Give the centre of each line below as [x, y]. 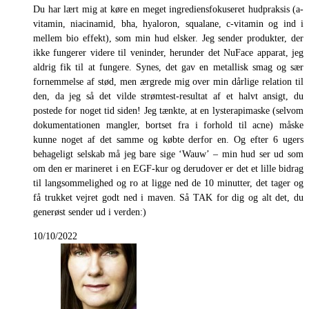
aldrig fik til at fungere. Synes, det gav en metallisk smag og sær [168, 67]
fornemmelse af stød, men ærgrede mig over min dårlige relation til [168, 81]
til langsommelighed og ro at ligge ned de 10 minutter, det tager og [168, 183]
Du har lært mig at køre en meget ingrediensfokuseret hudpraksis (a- [168, 9]
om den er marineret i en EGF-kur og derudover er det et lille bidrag [168, 168]
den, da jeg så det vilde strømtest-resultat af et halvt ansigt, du [168, 96]
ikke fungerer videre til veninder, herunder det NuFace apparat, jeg [168, 52]
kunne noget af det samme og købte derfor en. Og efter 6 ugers [168, 139]
